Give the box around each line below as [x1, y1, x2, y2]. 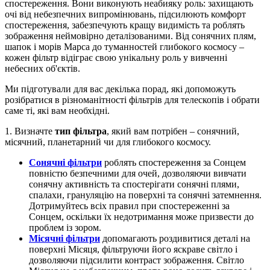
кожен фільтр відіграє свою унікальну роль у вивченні [5, 52, 227, 63]
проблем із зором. [29, 222, 101, 233]
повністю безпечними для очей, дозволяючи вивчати [29, 168, 246, 178]
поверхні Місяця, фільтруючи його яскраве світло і [29, 243, 237, 254]
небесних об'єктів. [5, 63, 80, 74]
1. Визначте [5, 125, 55, 136]
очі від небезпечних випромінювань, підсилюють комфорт [5, 8, 246, 19]
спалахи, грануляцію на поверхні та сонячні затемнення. [29, 189, 262, 200]
